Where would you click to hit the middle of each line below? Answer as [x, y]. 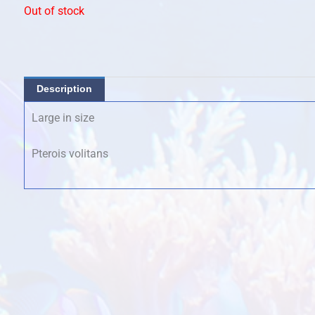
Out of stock [54, 11]
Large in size [63, 117]
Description [64, 88]
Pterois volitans [70, 154]
